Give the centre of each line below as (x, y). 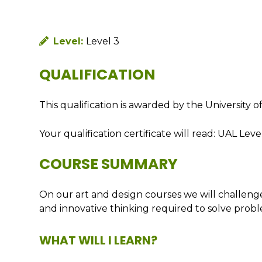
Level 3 (103, 41)
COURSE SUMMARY (109, 164)
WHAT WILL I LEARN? (99, 240)
